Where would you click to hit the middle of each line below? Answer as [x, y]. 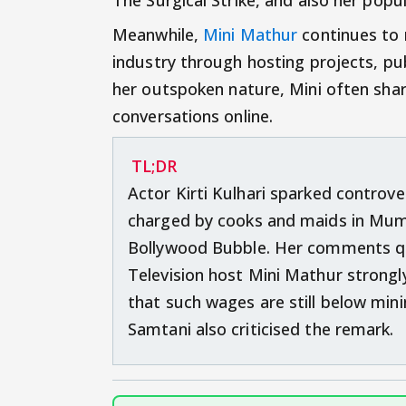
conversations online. [193, 116]
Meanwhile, [158, 34]
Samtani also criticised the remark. [261, 329]
